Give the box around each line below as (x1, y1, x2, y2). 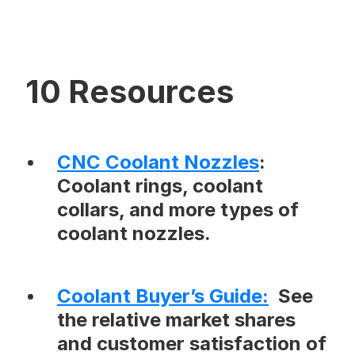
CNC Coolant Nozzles (57, 151, 259, 174)
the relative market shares (57, 308, 296, 332)
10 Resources (25, 72, 234, 112)
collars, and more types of (57, 198, 299, 222)
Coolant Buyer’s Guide (57, 284, 262, 308)
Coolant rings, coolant (57, 174, 263, 198)
